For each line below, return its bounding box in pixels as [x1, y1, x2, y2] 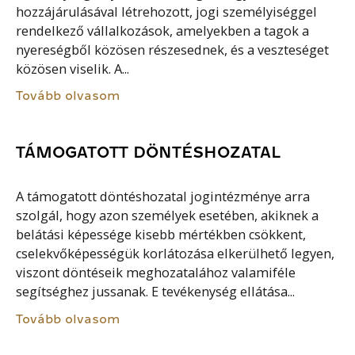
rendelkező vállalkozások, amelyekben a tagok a [16, 21, 310, 40]
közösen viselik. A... [16, 59, 130, 78]
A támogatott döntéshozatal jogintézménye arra [16, 188, 311, 206]
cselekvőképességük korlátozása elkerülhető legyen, [16, 245, 335, 263]
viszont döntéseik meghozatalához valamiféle [16, 264, 296, 282]
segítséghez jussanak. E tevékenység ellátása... [16, 283, 296, 301]
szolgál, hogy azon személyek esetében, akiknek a [16, 207, 319, 225]
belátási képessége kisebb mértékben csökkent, [16, 226, 307, 244]
